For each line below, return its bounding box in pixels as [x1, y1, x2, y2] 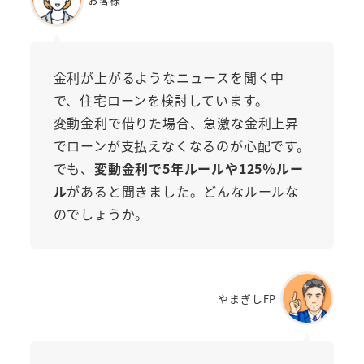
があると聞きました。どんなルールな [67, 180, 300, 201]
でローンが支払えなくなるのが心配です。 [53, 135, 310, 155]
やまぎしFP [218, 290, 277, 306]
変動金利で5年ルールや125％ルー [94, 158, 304, 178]
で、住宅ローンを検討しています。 [53, 89, 269, 110]
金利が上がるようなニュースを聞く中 [53, 67, 285, 87]
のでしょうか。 [53, 203, 149, 223]
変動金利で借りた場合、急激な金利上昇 [53, 112, 299, 132]
